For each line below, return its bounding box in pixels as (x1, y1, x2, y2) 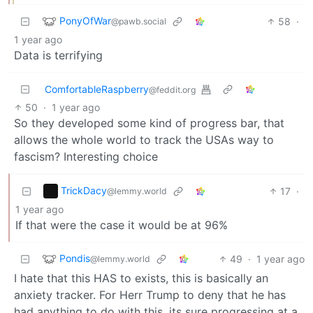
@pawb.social (111, 15, 166, 27)
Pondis (59, 252, 90, 264)
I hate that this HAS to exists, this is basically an (14, 270, 268, 285)
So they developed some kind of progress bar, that (14, 115, 284, 130)
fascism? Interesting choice (14, 149, 158, 163)
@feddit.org (149, 84, 196, 95)
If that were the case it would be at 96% (15, 217, 228, 232)
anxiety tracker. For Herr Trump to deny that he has (14, 287, 286, 302)
